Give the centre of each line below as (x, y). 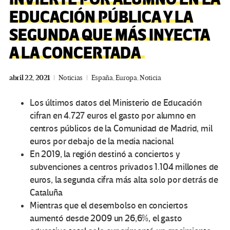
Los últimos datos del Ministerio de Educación (116, 103)
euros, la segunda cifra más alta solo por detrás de (124, 180)
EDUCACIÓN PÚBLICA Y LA (101, 18)
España (102, 78)
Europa (126, 78)
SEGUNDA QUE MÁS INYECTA (110, 36)
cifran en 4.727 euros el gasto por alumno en (113, 116)
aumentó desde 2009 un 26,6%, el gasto (106, 219)
